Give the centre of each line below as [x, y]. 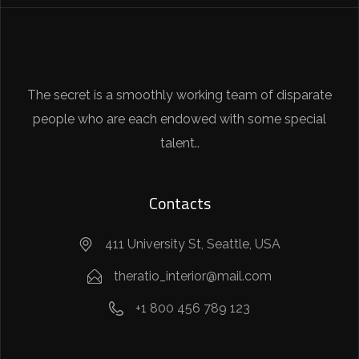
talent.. [179, 143]
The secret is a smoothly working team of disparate [179, 95]
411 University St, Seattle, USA [192, 244]
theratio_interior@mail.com [192, 276]
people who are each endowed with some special [179, 119]
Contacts [179, 203]
